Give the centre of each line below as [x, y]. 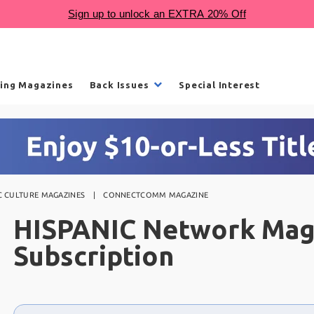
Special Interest [220, 84]
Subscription [94, 255]
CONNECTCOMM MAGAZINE [156, 194]
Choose [32, 303]
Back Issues [119, 84]
